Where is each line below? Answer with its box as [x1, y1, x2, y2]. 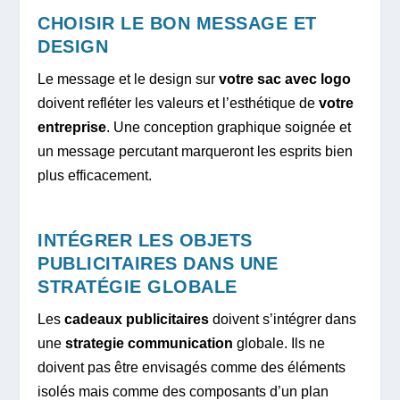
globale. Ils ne [233, 335, 326, 351]
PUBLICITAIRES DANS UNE [37, 253, 279, 273]
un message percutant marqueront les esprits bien [37, 144, 354, 160]
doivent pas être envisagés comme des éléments [37, 359, 346, 375]
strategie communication [65, 335, 234, 351]
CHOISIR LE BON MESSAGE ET [37, 13, 317, 34]
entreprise [37, 120, 107, 136]
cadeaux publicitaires [64, 311, 210, 327]
